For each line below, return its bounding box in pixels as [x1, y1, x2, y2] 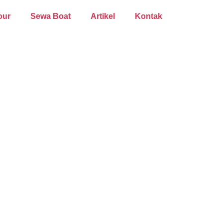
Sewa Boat [30, 12, 71, 20]
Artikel [91, 12, 115, 20]
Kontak [135, 12, 162, 20]
